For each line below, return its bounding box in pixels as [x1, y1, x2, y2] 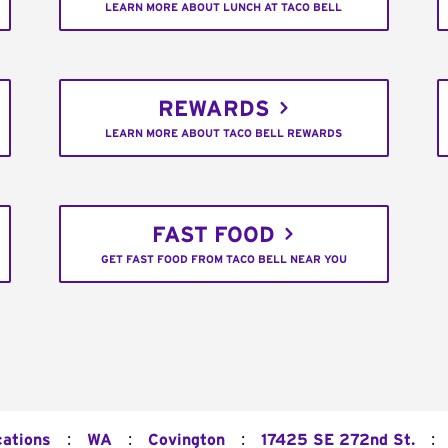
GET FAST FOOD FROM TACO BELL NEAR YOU [100, 254, 347, 266]
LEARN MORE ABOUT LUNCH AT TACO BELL [105, 2, 343, 14]
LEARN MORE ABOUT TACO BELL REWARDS [105, 128, 343, 140]
